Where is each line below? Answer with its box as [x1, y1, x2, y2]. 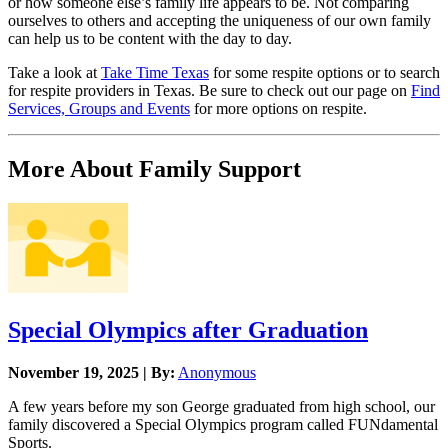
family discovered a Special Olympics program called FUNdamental [8, 415, 438, 433]
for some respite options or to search [209, 64, 440, 82]
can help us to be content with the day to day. [8, 30, 296, 48]
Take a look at [8, 64, 101, 82]
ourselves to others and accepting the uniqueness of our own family [8, 12, 431, 30]
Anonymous [178, 363, 256, 381]
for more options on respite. [190, 100, 367, 118]
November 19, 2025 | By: [8, 363, 175, 381]
